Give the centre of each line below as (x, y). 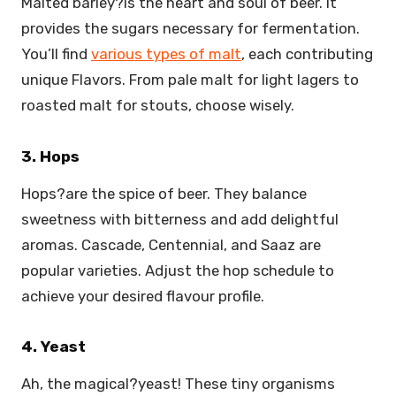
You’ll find (56, 54)
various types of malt (166, 54)
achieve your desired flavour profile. (145, 296)
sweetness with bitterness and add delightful (180, 219)
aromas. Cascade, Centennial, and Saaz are (171, 244)
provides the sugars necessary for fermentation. (190, 29)
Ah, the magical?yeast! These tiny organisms (178, 384)
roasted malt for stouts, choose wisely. (160, 106)
